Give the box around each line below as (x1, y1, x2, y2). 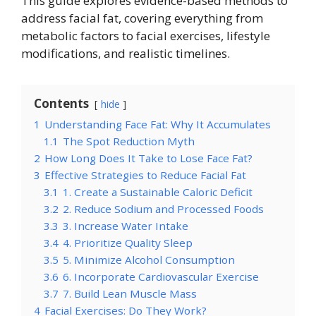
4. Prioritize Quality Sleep (63, 235, 193, 250)
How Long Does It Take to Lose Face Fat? (44, 150, 253, 165)
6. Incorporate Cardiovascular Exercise (63, 269, 259, 284)
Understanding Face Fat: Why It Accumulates (44, 116, 271, 131)
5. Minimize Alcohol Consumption (63, 252, 235, 267)
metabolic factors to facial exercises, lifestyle (21, 27, 270, 44)
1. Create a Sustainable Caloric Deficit (63, 184, 253, 199)
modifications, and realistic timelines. (21, 44, 230, 61)
